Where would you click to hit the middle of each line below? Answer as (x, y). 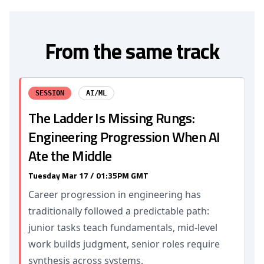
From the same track (132, 51)
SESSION (50, 93)
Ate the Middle (70, 156)
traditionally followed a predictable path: (119, 211)
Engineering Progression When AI (124, 137)
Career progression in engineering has (115, 194)
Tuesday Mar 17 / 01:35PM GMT (88, 175)
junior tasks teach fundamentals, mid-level (123, 227)
